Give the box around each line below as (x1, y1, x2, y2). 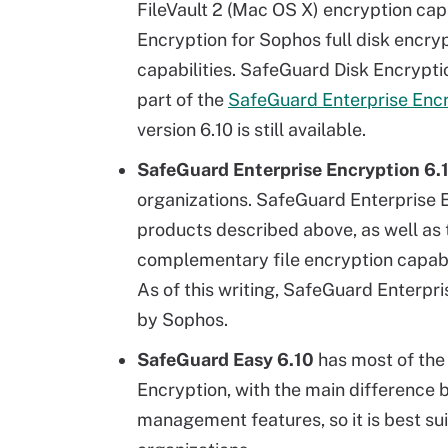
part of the (137, 89, 228, 110)
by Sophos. (137, 309, 228, 330)
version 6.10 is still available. (137, 119, 366, 140)
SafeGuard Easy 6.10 (137, 349, 314, 370)
